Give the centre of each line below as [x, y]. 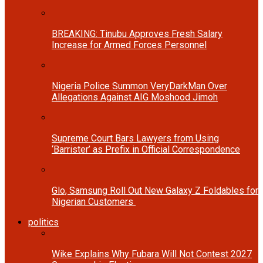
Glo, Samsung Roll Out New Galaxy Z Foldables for [155, 190]
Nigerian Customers [94, 201]
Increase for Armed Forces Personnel [129, 45]
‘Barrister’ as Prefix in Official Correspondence [146, 149]
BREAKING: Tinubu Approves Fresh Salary [137, 33]
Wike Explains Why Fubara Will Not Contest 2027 [152, 254]
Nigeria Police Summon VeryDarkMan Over [139, 86]
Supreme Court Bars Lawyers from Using [135, 138]
